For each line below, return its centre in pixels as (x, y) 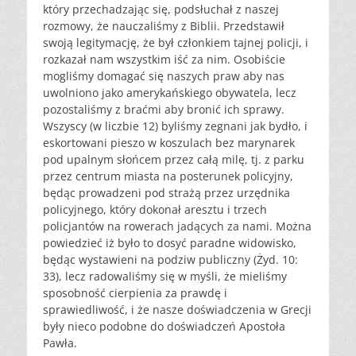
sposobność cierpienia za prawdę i (135, 293)
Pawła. (60, 343)
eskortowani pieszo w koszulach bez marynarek (169, 143)
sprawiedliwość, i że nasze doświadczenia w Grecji (177, 310)
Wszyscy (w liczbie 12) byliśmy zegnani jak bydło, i (175, 126)
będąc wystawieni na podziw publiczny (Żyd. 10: (170, 260)
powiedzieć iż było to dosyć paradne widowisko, (170, 243)
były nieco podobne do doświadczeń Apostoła (164, 327)
